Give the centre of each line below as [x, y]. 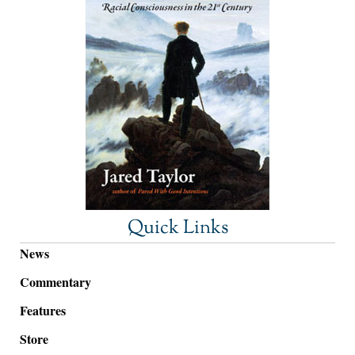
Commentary [55, 281]
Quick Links [177, 228]
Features [43, 310]
